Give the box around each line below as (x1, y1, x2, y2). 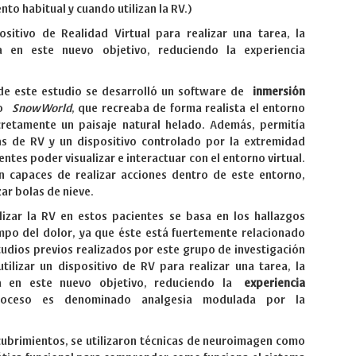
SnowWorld (11, 103, 72, 114)
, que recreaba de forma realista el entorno (71, 103, 305, 114)
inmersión (253, 86, 305, 98)
